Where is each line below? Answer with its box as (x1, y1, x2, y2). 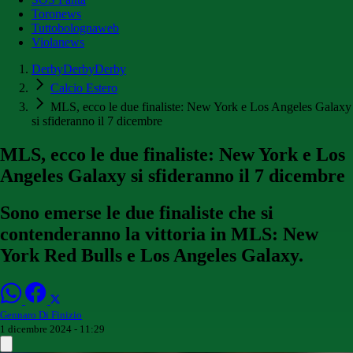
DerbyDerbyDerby (32, 62, 126, 76)
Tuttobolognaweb (32, 21, 119, 35)
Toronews (32, 7, 81, 21)
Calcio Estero (50, 81, 117, 95)
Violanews (32, 35, 84, 50)
